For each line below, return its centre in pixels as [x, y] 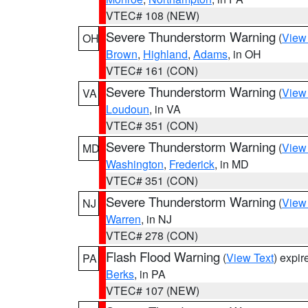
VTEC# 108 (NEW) [153, 15]
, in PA [150, 274]
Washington [135, 164]
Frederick [192, 164]
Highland [165, 54]
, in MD [232, 164]
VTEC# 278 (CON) [152, 235]
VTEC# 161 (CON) [152, 70]
